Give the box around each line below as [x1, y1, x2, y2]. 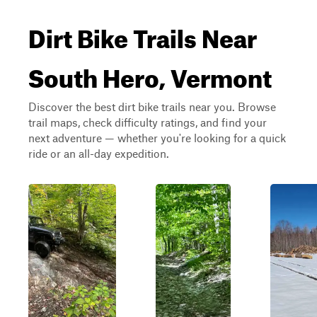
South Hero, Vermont [28, 54, 272, 93]
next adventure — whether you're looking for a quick [28, 131, 286, 144]
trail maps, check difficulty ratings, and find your [28, 115, 267, 129]
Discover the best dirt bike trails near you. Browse [28, 100, 276, 113]
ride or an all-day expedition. [28, 146, 169, 160]
